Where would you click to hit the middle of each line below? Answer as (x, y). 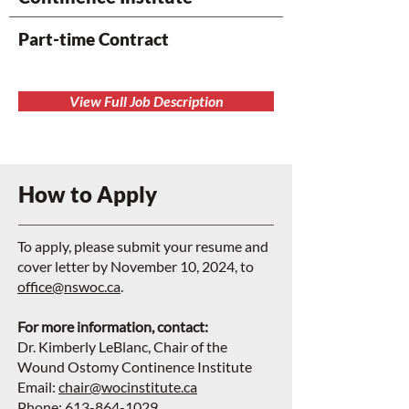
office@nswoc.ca (69, 286)
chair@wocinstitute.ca (128, 387)
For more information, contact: (113, 326)
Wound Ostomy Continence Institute (135, 367)
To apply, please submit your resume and (143, 246)
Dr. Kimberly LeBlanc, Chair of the (122, 346)
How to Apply (88, 194)
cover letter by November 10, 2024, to (136, 266)
